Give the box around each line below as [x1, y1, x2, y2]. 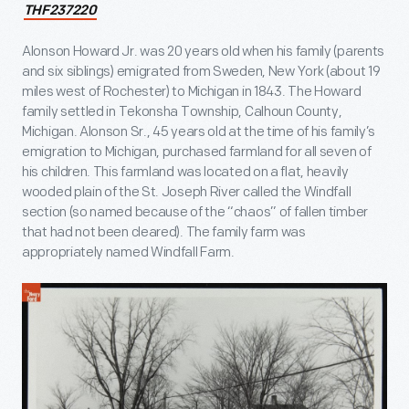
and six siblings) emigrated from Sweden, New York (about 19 [22, 63, 381, 81]
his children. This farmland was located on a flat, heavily [22, 163, 349, 182]
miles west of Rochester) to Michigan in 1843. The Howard [22, 83, 362, 101]
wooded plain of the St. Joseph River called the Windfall [22, 184, 351, 202]
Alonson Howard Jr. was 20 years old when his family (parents [22, 43, 385, 61]
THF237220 [23, 5, 97, 19]
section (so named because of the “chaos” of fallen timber [22, 204, 368, 222]
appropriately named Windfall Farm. [22, 244, 235, 262]
